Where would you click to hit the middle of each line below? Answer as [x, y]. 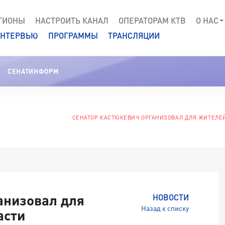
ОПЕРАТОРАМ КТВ [152, 20]
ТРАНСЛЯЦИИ [134, 35]
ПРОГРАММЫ [73, 35]
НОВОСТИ [171, 197]
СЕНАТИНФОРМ [33, 71]
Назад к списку [165, 208]
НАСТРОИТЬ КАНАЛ [72, 20]
